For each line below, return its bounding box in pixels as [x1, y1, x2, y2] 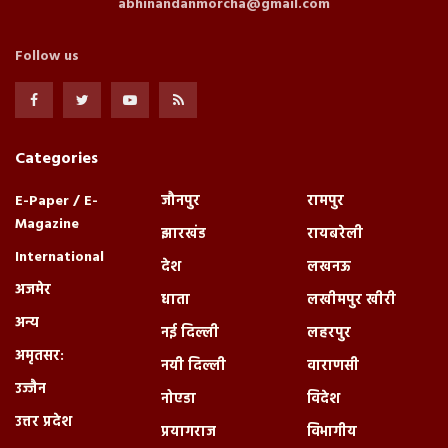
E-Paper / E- [15, 190, 98, 214]
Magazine [15, 213, 79, 237]
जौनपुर [161, 190, 200, 214]
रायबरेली [307, 223, 363, 247]
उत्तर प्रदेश [15, 411, 72, 435]
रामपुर [307, 190, 344, 214]
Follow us [15, 45, 79, 69]
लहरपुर [307, 322, 351, 346]
